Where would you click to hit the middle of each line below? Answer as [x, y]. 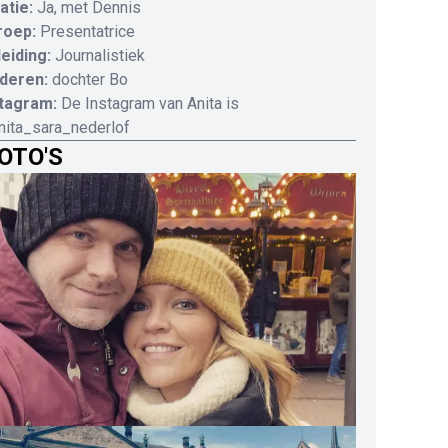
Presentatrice [87, 32]
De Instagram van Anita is [150, 104]
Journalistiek [100, 56]
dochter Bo [90, 80]
